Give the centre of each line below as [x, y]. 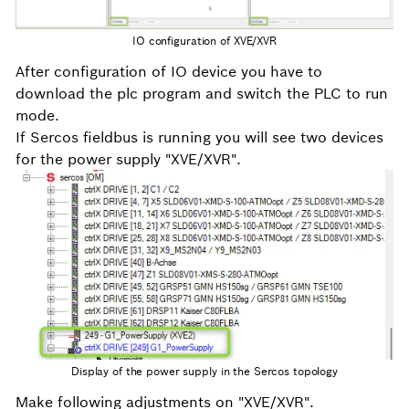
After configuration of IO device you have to [169, 71]
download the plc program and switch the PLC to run [202, 93]
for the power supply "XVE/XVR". [128, 158]
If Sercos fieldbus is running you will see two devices [199, 136]
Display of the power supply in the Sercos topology [204, 372]
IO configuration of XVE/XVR [204, 40]
